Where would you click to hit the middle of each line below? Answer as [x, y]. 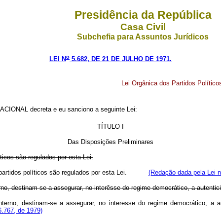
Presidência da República [143, 15]
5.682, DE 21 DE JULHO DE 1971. [121, 59]
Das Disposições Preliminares [110, 142]
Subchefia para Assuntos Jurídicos [143, 37]
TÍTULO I [110, 127]
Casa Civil [143, 27]
